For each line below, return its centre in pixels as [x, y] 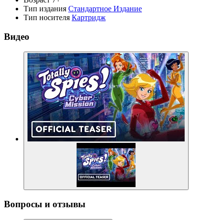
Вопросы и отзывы [45, 204]
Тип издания [45, 9]
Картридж [89, 18]
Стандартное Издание [105, 9]
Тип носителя [47, 18]
